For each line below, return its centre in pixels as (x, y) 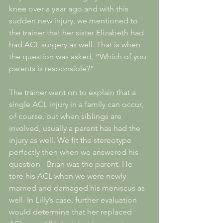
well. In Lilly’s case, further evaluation (74, 200)
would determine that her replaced (71, 212)
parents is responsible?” (52, 68)
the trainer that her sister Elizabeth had (77, 32)
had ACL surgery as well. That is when (76, 44)
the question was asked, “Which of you (79, 56)
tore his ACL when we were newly (68, 176)
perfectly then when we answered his (75, 152)
